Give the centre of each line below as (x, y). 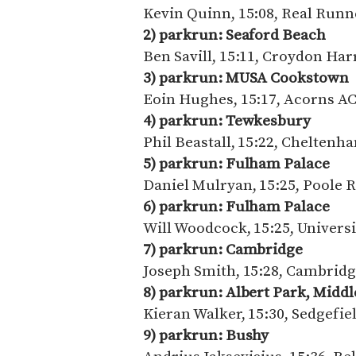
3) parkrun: (184, 77)
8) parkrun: (184, 292)
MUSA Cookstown (287, 77)
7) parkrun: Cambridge (223, 249)
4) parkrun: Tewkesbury (227, 120)
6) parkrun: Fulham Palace (236, 206)
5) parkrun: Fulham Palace (236, 163)
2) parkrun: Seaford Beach (236, 35)
